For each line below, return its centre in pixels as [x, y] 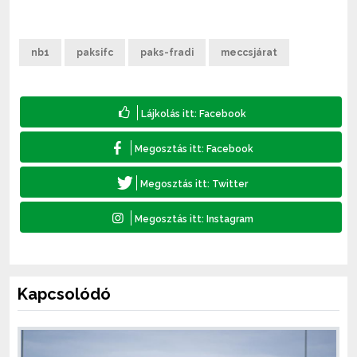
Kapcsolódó [64, 294]
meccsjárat [249, 52]
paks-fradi [167, 52]
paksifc [95, 52]
